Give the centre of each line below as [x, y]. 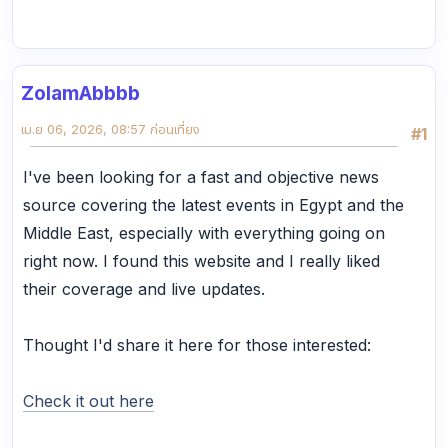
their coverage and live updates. [144, 288]
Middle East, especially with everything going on [204, 232]
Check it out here [88, 400]
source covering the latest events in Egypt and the [213, 204]
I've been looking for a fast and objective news [201, 176]
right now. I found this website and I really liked [201, 260]
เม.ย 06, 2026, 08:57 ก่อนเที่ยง [110, 128]
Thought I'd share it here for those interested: [197, 344]
